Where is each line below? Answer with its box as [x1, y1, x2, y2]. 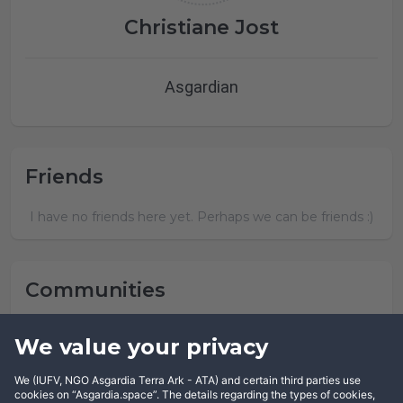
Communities [25, 278, 166, 302]
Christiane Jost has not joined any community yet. [44, 322, 359, 338]
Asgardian [165, 76, 238, 96]
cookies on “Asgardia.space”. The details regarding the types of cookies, [14, 388, 375, 401]
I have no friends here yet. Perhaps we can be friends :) [30, 209, 373, 225]
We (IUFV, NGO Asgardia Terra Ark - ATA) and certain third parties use [14, 373, 361, 387]
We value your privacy [14, 334, 268, 360]
